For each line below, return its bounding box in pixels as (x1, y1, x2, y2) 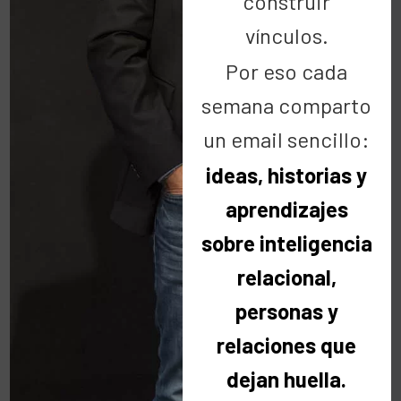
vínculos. (244, 21, 328, 48)
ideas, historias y (206, 161, 368, 188)
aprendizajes (225, 195, 348, 222)
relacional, (236, 263, 337, 290)
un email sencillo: (203, 125, 371, 152)
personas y (235, 297, 338, 324)
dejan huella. (226, 365, 347, 392)
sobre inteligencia (200, 229, 372, 256)
